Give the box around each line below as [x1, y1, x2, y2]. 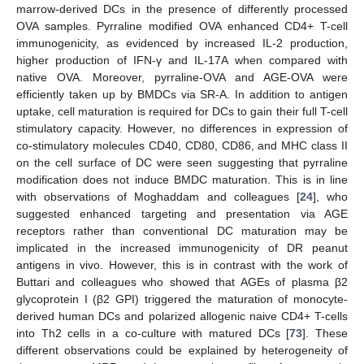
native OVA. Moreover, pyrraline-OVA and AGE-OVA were [16, 70, 348, 84]
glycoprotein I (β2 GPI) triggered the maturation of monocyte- [16, 292, 348, 305]
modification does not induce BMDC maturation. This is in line [16, 172, 348, 186]
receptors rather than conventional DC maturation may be [16, 223, 348, 237]
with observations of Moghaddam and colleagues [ [16, 189, 300, 203]
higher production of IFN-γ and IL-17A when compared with [16, 53, 348, 67]
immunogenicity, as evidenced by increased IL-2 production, [16, 36, 348, 50]
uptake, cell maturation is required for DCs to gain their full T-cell [16, 104, 348, 118]
